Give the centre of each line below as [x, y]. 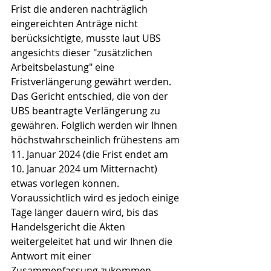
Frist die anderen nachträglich [80, 9]
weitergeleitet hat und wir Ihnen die [93, 241]
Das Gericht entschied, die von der [91, 96]
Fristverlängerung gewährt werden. [92, 82]
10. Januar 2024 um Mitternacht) [85, 169]
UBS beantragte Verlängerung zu [87, 111]
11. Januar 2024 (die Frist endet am [91, 154]
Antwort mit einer [52, 256]
